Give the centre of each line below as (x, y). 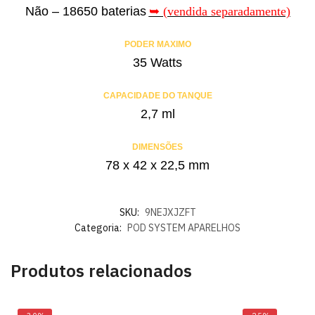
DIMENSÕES (157, 147)
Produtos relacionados (101, 270)
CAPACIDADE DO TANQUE (157, 95)
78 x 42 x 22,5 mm (157, 165)
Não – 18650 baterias (85, 11)
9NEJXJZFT (170, 212)
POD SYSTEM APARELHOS (184, 227)
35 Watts (157, 62)
